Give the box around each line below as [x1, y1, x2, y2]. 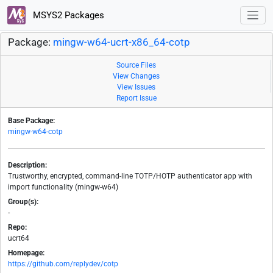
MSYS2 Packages [30, 9, 104, 21]
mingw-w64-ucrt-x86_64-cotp [53, 37, 190, 49]
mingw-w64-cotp [8, 127, 63, 136]
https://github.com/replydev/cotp [8, 260, 118, 269]
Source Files [116, 61, 156, 70]
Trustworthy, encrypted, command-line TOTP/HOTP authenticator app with [8, 172, 252, 181]
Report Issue [116, 94, 157, 103]
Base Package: [8, 116, 55, 126]
